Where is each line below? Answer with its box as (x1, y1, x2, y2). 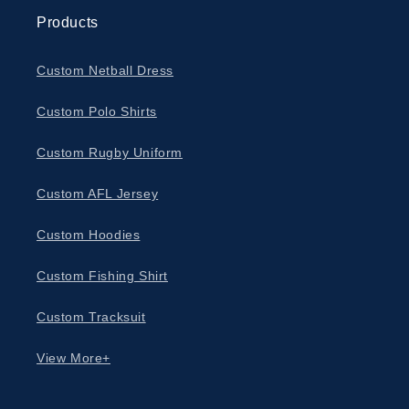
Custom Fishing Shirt (37, 267, 168, 283)
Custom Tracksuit (37, 309, 146, 324)
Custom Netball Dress (37, 62, 173, 78)
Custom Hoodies (37, 226, 141, 242)
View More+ (37, 350, 110, 365)
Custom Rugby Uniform (37, 144, 183, 160)
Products (37, 14, 99, 30)
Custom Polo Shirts (37, 103, 157, 119)
